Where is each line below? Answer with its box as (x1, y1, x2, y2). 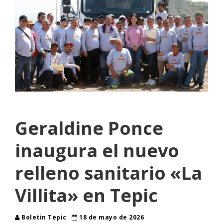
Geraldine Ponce (15, 116, 163, 141)
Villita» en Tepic (15, 183, 158, 208)
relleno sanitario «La (15, 161, 202, 186)
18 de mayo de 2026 (77, 213, 144, 222)
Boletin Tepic (19, 213, 68, 222)
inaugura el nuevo (15, 138, 179, 163)
